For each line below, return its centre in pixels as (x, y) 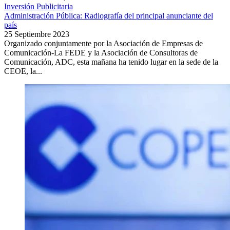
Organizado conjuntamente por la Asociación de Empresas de (103, 44)
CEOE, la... (23, 71)
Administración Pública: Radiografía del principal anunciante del (109, 16)
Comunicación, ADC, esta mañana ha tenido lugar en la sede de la (111, 62)
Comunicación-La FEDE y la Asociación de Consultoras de (101, 53)
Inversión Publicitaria (39, 7)
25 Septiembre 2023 (37, 34)
